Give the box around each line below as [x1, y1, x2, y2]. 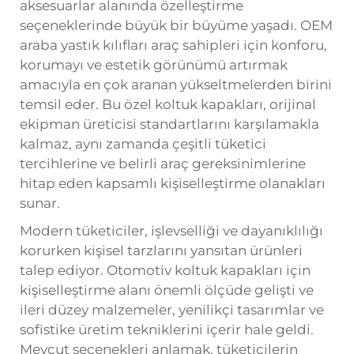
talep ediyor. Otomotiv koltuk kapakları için [20, 262, 311, 278]
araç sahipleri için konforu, [151, 36, 327, 53]
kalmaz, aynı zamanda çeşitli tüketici [20, 135, 266, 152]
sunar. [20, 194, 60, 211]
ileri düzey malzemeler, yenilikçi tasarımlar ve [20, 301, 324, 318]
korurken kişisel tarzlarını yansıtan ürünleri [20, 242, 303, 258]
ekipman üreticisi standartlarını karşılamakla [20, 115, 319, 132]
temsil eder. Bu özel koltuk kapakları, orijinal [20, 96, 316, 112]
